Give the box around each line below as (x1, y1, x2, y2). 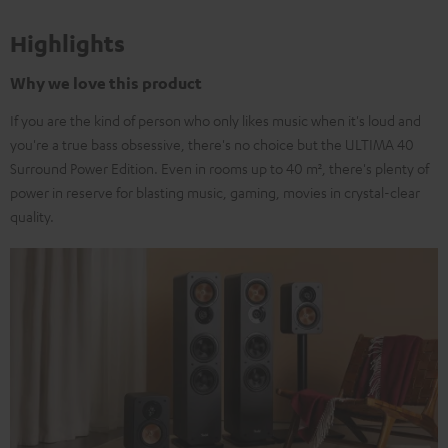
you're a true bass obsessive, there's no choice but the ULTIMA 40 (10, 135, 414, 153)
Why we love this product (10, 73, 202, 93)
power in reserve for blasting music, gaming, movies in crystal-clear (10, 183, 420, 201)
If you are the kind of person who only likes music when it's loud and (10, 111, 421, 129)
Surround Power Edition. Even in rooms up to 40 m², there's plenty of (10, 159, 429, 177)
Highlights (10, 29, 125, 57)
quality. (10, 207, 54, 225)
